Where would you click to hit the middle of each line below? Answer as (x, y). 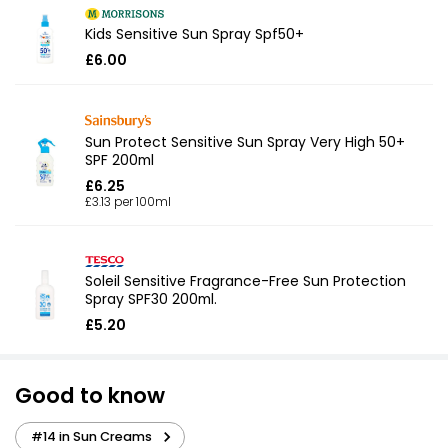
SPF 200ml (119, 159)
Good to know (90, 395)
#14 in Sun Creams (91, 436)
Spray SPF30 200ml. (151, 298)
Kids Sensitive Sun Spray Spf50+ (194, 34)
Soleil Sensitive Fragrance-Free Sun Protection (245, 280)
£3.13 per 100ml (128, 201)
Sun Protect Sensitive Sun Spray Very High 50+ (245, 141)
